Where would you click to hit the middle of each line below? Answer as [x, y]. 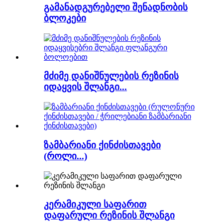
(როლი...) [65, 156]
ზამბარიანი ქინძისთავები [102, 145]
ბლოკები [65, 18]
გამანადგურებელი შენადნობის [116, 7]
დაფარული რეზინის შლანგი [109, 216]
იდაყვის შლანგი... [85, 87]
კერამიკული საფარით [95, 205]
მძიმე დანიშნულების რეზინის [111, 76]
